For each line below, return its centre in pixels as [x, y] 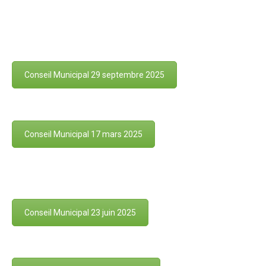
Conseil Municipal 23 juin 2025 [80, 212]
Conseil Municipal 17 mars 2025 [83, 134]
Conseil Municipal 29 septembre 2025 [94, 75]
